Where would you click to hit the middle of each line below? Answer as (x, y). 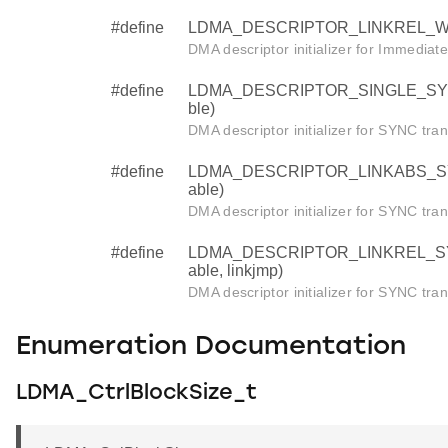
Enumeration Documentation (211, 348)
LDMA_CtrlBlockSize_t (136, 394)
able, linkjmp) (235, 270)
